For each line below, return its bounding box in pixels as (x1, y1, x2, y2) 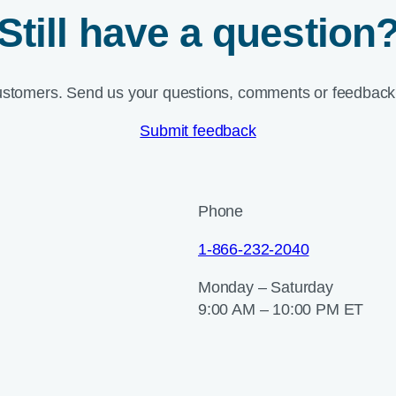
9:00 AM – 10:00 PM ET (198, 301, 364, 319)
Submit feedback (140, 122, 256, 141)
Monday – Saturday (198, 278, 333, 297)
